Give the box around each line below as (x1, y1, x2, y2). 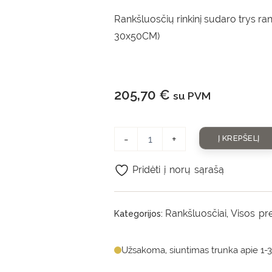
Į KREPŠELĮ (217, 134, 260, 143)
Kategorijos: (114, 209, 166, 219)
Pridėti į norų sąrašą (132, 164, 225, 176)
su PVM (173, 89, 211, 102)
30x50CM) (114, 30, 160, 42)
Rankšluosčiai (165, 208, 227, 219)
